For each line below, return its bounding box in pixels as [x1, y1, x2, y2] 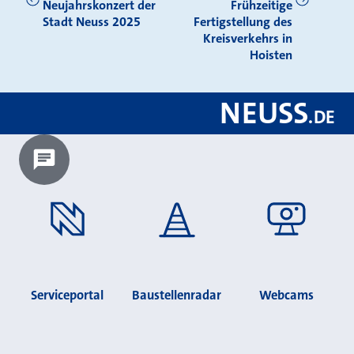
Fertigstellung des [194, 13, 293, 31]
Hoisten [250, 47, 293, 64]
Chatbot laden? [31, 171, 85, 183]
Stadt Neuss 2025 [42, 13, 141, 31]
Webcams [259, 286, 314, 303]
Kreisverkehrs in [203, 30, 293, 47]
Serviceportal [31, 286, 104, 303]
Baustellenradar [132, 286, 222, 303]
